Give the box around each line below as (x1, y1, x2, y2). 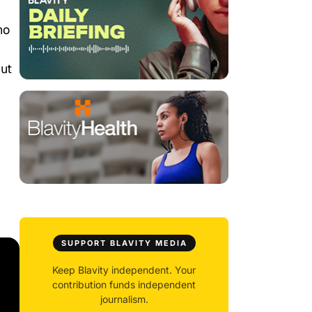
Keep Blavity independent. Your (52, 264, 196, 276)
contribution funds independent (52, 279, 196, 291)
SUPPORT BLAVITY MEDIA (61, 238, 187, 249)
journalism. (100, 293, 148, 306)
